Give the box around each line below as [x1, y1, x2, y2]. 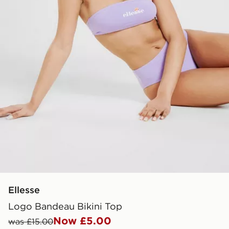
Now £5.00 [53, 214, 111, 227]
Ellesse [8, 184, 40, 196]
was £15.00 [8, 216, 53, 226]
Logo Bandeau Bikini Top [8, 200, 122, 212]
